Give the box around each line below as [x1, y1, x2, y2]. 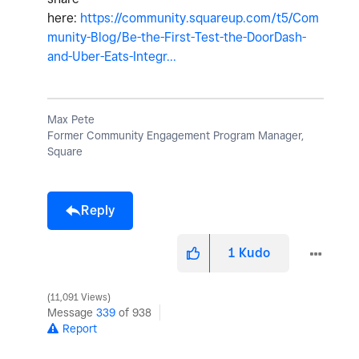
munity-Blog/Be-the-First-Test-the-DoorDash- [47, 29, 306, 45]
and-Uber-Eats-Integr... [47, 48, 176, 64]
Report [63, 321, 97, 335]
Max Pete [47, 112, 95, 126]
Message [47, 305, 96, 319]
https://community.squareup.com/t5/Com [80, 10, 319, 26]
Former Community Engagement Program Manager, [47, 128, 304, 142]
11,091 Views [48, 291, 110, 303]
